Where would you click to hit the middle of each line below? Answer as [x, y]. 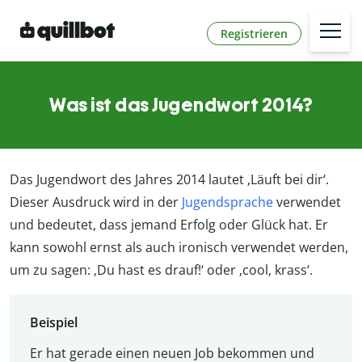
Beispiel [53, 322]
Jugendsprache [227, 202]
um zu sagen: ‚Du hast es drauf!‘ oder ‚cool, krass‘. [161, 270]
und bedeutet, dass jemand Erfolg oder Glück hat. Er [169, 225]
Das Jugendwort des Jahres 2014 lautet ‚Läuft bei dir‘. [169, 180]
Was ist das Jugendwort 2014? [181, 105]
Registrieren [254, 33]
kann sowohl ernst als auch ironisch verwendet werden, [179, 248]
